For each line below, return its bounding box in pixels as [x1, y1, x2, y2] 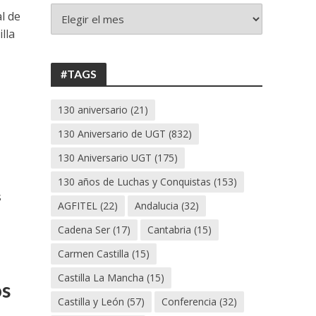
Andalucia [135, 199, 179, 212]
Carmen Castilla [58, 247, 130, 260]
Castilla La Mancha [58, 271, 145, 284]
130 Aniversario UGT [58, 151, 152, 164]
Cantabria [147, 223, 192, 236]
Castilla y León [58, 295, 125, 308]
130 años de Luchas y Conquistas [58, 175, 212, 188]
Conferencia [162, 295, 217, 308]
